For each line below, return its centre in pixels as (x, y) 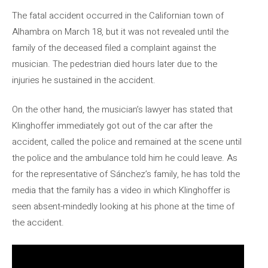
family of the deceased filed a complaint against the (114, 48)
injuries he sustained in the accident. (84, 80)
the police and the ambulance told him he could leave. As (125, 158)
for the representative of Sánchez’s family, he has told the (126, 174)
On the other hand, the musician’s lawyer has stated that (122, 109)
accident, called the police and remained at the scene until (127, 142)
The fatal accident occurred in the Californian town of (118, 15)
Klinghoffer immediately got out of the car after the (112, 126)
